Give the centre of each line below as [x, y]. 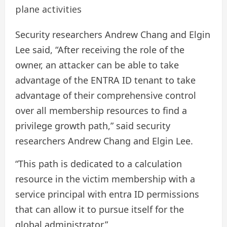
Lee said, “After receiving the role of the [100, 49]
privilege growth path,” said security [93, 125]
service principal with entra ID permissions [107, 194]
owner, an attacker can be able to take [97, 65]
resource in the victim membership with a [105, 179]
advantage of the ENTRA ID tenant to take [105, 80]
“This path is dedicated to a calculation [99, 163]
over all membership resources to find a [101, 110]
